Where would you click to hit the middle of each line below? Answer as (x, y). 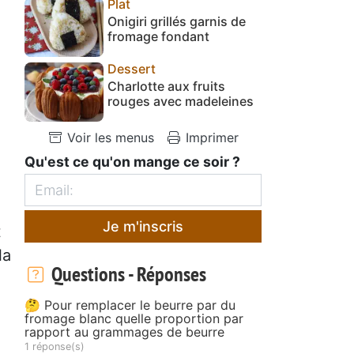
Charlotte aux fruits (166, 86)
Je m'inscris (143, 226)
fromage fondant (158, 36)
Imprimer (210, 137)
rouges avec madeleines (181, 101)
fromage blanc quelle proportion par (134, 318)
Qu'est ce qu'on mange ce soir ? (132, 161)
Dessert (132, 68)
